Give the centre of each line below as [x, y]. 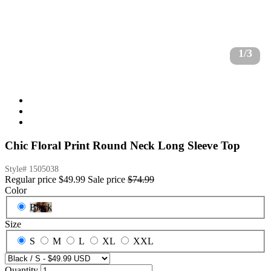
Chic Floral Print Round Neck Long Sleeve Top [122, 145]
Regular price [31, 180]
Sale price [106, 180]
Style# [17, 169]
